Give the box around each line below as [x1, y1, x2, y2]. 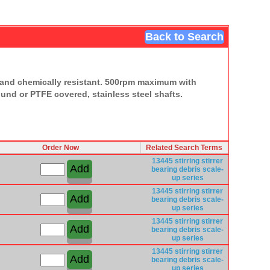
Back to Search [145, 30, 224, 43]
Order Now [42, 143, 79, 152]
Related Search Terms [146, 143, 222, 152]
